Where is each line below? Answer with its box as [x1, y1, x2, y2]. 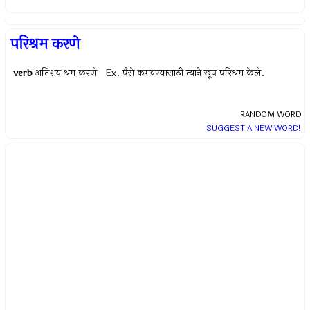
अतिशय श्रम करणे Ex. [35, 66, 123, 81]
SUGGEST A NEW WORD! [206, 122, 301, 135]
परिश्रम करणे [10, 33, 80, 57]
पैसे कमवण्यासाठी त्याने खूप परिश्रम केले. [122, 66, 265, 81]
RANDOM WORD [239, 108, 301, 121]
